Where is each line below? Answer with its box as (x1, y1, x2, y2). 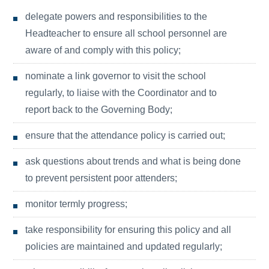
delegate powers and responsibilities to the (25, 11, 208, 22)
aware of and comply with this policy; (25, 45, 181, 55)
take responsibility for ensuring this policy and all (25, 225, 232, 235)
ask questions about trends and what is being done (25, 156, 241, 166)
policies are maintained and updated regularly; (25, 241, 223, 252)
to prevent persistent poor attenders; (25, 173, 178, 183)
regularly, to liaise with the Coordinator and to (25, 88, 217, 98)
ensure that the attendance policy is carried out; (25, 130, 226, 141)
